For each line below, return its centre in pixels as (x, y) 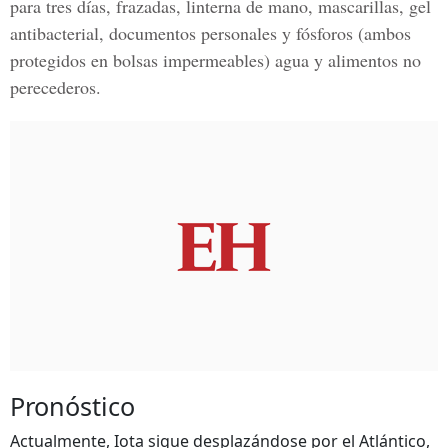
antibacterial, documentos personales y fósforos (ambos (210, 33)
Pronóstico (72, 406)
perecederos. (55, 87)
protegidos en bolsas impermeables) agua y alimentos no (215, 60)
